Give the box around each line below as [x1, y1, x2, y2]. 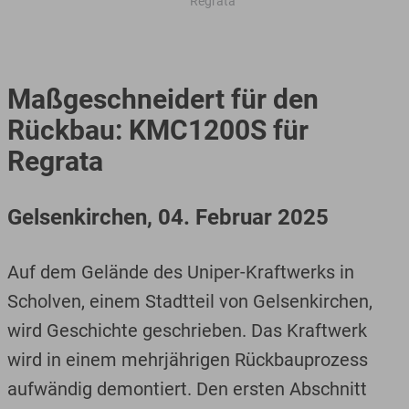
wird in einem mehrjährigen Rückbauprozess [6, 349, 368, 371]
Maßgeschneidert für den [6, 83, 319, 115]
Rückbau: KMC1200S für [6, 114, 309, 146]
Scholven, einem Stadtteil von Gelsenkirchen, [6, 290, 372, 312]
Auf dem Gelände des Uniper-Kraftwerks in [6, 261, 354, 283]
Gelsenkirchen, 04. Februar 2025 [6, 204, 329, 230]
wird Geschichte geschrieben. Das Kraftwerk [6, 320, 367, 341]
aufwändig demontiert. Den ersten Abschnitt [6, 378, 367, 400]
